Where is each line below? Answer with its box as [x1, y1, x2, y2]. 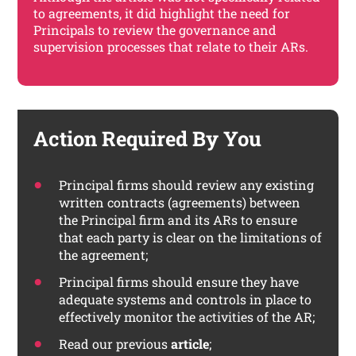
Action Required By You [33, 125, 262, 153]
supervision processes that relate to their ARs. [33, 38, 312, 56]
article [171, 335, 210, 352]
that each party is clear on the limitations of [59, 228, 323, 246]
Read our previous [59, 335, 172, 352]
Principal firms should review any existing [59, 176, 315, 193]
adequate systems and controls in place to [59, 290, 312, 308]
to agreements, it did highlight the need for [33, 5, 291, 22]
